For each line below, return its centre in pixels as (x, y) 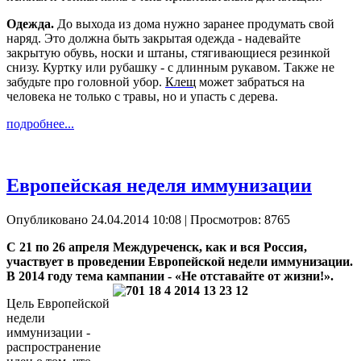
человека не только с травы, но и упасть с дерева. (142, 96)
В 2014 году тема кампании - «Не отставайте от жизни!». (170, 276)
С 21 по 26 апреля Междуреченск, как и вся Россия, (157, 247)
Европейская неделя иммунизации (159, 185)
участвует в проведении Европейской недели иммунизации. (180, 261)
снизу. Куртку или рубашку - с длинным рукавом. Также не (170, 67)
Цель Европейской (58, 303)
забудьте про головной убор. (86, 81)
